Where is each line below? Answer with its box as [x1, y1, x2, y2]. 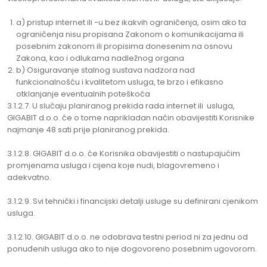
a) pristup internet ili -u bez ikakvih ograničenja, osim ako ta [16, 17, 246, 28]
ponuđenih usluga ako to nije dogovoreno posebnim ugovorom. [7, 243, 257, 254]
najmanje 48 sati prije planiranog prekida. [7, 124, 169, 135]
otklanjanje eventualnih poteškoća [16, 88, 150, 100]
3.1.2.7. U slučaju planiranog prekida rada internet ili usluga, [7, 100, 235, 111]
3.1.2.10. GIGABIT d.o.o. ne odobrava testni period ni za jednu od [7, 231, 248, 243]
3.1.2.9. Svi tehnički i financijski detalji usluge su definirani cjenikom [7, 195, 258, 207]
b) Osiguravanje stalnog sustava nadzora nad [16, 64, 195, 76]
